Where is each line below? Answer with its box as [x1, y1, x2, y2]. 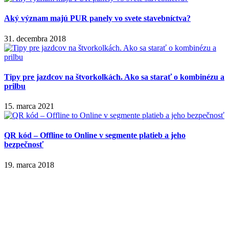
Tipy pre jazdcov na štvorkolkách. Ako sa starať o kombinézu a [4, 72, 224, 81]
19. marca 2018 [4, 160, 54, 169]
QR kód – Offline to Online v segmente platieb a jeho [4, 131, 186, 140]
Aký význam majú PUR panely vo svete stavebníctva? [4, 14, 191, 23]
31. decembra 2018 [4, 34, 66, 43]
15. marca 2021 [4, 102, 54, 111]
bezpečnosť [4, 140, 43, 149]
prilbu [4, 81, 26, 90]
